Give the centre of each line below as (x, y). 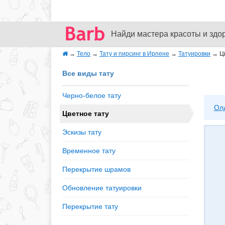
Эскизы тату (82, 132)
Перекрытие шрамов (96, 169)
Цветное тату (86, 114)
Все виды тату (88, 73)
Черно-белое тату (92, 95)
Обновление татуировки (102, 188)
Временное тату (89, 151)
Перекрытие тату (90, 206)
